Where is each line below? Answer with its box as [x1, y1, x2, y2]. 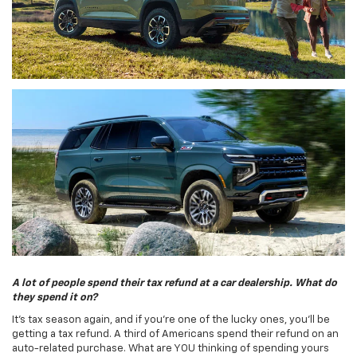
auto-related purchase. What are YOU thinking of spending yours [12, 343, 329, 355]
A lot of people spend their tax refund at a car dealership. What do [12, 278, 337, 289]
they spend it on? [12, 292, 97, 304]
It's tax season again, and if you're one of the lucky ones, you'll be [12, 315, 330, 326]
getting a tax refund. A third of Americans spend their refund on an [12, 329, 339, 340]
